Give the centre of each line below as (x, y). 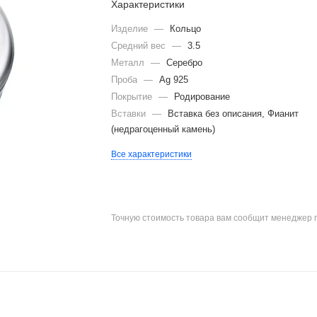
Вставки (130, 114)
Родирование (202, 97)
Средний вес (140, 46)
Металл (129, 63)
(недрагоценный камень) (163, 129)
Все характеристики (152, 154)
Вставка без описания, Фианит (234, 114)
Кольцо (186, 29)
